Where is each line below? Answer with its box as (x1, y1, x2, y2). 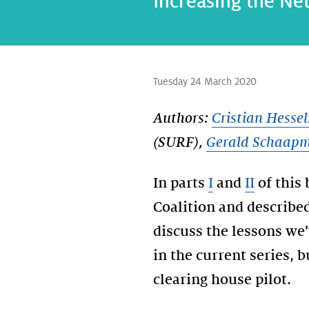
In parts (153, 176, 208, 191)
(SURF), (153, 135, 206, 150)
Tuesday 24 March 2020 (153, 76, 257, 87)
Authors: (153, 111, 212, 126)
